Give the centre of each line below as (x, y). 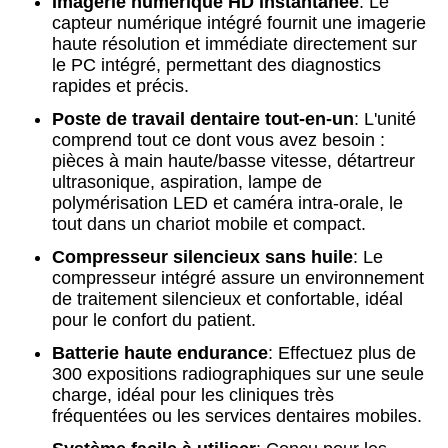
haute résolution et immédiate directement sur (234, 44)
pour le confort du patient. (154, 320)
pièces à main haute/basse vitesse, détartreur (233, 161)
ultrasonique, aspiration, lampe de (187, 182)
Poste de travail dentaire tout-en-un (203, 119)
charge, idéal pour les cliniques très (193, 395)
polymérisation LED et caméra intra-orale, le (227, 203)
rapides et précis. (120, 86)
